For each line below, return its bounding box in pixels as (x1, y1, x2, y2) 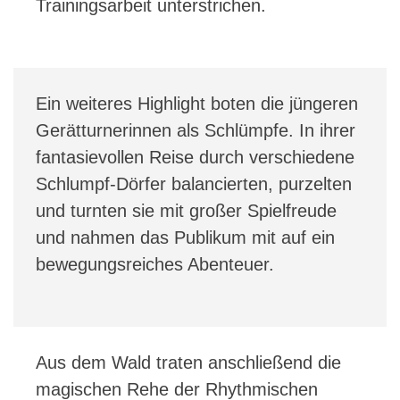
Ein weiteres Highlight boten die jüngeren (36, 93, 358, 113)
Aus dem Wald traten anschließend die (36, 352, 341, 372)
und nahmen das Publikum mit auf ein (36, 227, 335, 247)
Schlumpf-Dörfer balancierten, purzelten (36, 173, 352, 194)
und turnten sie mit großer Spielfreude (36, 200, 337, 221)
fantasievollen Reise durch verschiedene (36, 146, 354, 167)
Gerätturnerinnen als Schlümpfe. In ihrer (36, 120, 355, 140)
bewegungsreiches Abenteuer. (36, 254, 274, 274)
